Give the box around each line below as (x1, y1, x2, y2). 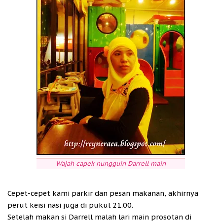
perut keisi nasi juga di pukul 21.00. (7, 200, 133, 210)
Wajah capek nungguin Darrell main (55, 159, 166, 168)
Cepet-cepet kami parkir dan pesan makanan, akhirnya (7, 188, 198, 198)
